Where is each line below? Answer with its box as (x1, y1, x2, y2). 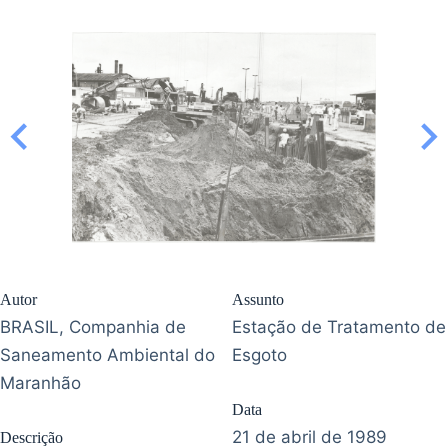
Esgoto (232, 345, 287, 366)
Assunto (232, 291, 284, 309)
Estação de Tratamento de (232, 317, 446, 338)
